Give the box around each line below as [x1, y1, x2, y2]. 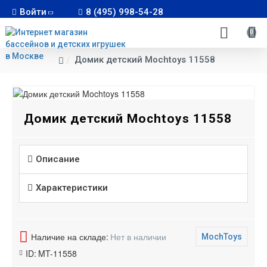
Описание [36, 153, 80, 164]
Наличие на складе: [31, 231, 108, 243]
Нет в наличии [110, 231, 166, 243]
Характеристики [36, 182, 108, 193]
